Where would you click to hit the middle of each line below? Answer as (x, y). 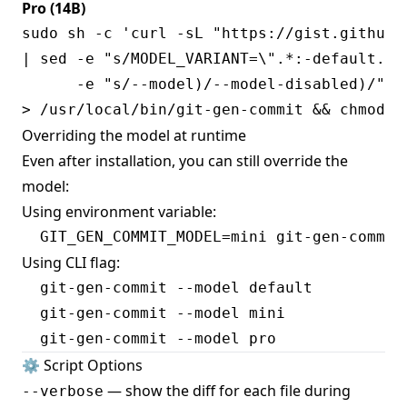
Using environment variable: (119, 212)
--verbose (63, 392)
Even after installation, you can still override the (185, 161)
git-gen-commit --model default (167, 288)
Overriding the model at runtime (134, 136)
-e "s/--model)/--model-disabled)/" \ (213, 84)
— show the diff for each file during (227, 391)
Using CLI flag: (71, 263)
